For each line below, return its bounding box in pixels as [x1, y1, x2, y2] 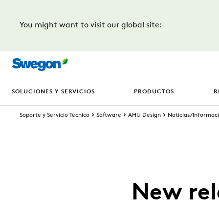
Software [96, 112, 121, 118]
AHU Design [128, 112, 161, 118]
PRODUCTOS [134, 89, 175, 95]
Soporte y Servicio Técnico [20, 112, 89, 118]
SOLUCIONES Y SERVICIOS [12, 89, 95, 95]
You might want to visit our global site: [20, 22, 162, 29]
